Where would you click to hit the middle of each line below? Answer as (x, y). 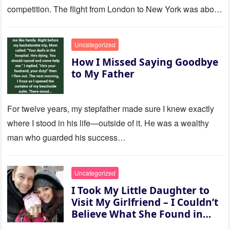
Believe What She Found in (137, 214)
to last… (22, 24)
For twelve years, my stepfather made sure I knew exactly (111, 109)
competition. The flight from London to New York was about (114, 9)
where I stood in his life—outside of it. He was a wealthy (108, 123)
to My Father (103, 74)
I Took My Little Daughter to (141, 190)
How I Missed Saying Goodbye (145, 62)
